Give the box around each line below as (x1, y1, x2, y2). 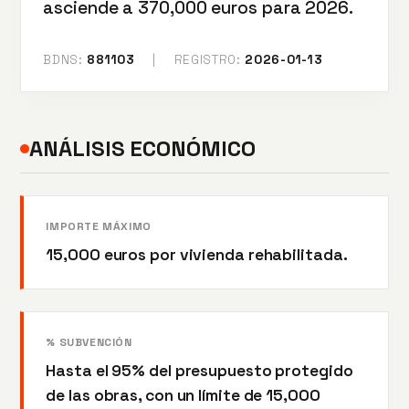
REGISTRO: (169, 52, 246, 68)
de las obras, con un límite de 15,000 (46, 384, 320, 405)
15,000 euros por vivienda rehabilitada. (46, 244, 348, 265)
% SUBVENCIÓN (46, 334, 132, 350)
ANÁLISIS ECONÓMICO (29, 134, 256, 163)
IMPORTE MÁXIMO (46, 218, 152, 234)
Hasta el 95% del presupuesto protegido (46, 360, 353, 381)
